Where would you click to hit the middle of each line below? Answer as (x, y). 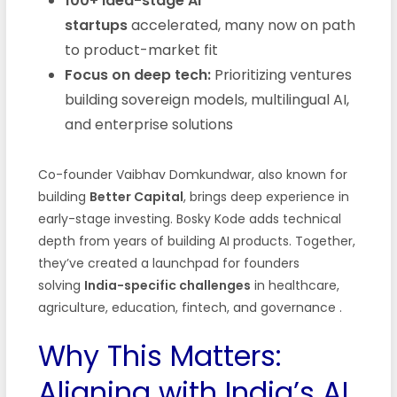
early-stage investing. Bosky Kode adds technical (189, 218)
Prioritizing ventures (281, 74)
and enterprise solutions (148, 124)
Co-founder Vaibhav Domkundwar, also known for (192, 174)
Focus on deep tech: (137, 74)
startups (96, 25)
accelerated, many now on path (241, 25)
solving (61, 285)
